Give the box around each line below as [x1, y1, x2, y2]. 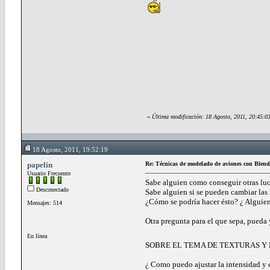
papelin [27, 160, 52, 169]
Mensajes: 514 [27, 199, 62, 206]
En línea [27, 232, 47, 239]
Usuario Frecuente [27, 169, 71, 177]
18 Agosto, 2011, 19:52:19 [33, 145, 108, 153]
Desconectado [34, 186, 69, 193]
